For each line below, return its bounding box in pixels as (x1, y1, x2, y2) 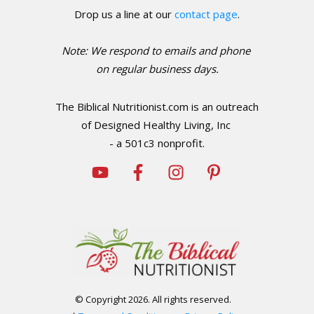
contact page (175, 7, 238, 22)
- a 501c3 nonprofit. (109, 136, 205, 151)
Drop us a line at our (74, 7, 175, 22)
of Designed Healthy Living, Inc (81, 118, 233, 132)
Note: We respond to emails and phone (61, 43, 253, 58)
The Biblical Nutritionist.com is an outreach (55, 100, 259, 114)
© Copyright (74, 293, 128, 306)
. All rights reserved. (147, 293, 240, 306)
